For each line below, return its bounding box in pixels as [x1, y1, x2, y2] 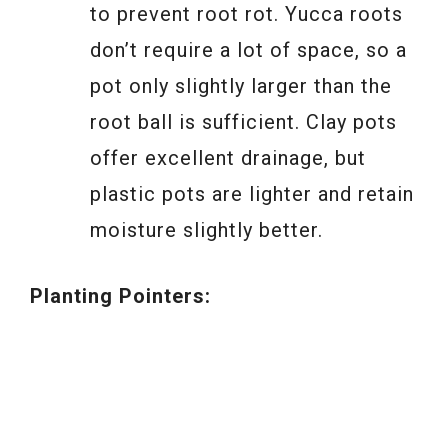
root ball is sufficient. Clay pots [90, 110, 397, 135]
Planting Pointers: [30, 284, 211, 309]
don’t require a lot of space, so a [90, 38, 407, 63]
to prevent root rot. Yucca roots [90, 2, 403, 27]
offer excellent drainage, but [90, 146, 366, 171]
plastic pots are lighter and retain [90, 182, 414, 207]
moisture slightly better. [90, 218, 323, 243]
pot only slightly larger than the [90, 74, 392, 99]
